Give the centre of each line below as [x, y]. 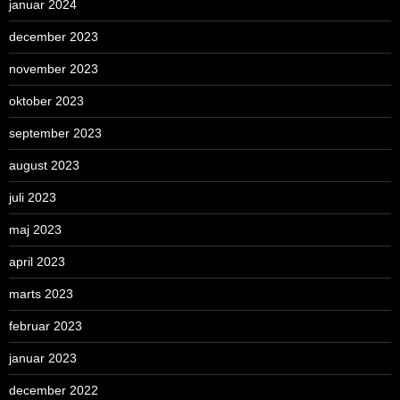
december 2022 [54, 391]
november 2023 [54, 69]
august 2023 [44, 166]
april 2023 [37, 262]
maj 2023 [35, 230]
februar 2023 [46, 326]
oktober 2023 [46, 101]
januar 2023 [43, 358]
